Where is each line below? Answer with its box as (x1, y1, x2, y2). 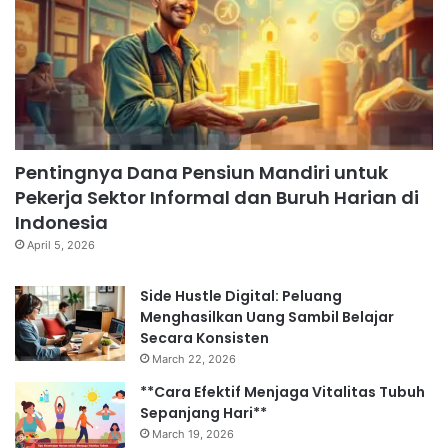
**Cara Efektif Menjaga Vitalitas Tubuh (140, 381, 425, 402)
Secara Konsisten (140, 327, 269, 348)
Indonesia (15, 209, 108, 235)
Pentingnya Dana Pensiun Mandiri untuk (15, 159, 388, 185)
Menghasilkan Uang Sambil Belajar (140, 306, 394, 327)
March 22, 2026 (152, 351, 236, 366)
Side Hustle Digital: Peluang (140, 285, 342, 306)
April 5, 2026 (27, 237, 95, 252)
